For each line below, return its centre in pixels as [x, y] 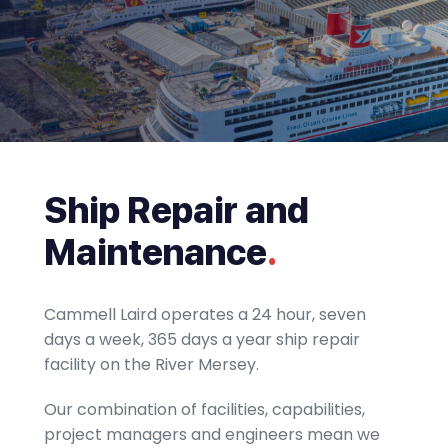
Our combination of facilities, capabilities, [204, 409]
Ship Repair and [176, 210]
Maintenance [155, 252]
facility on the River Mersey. [151, 364]
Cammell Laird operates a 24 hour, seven [205, 314]
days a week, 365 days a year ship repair [202, 339]
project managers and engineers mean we [212, 434]
